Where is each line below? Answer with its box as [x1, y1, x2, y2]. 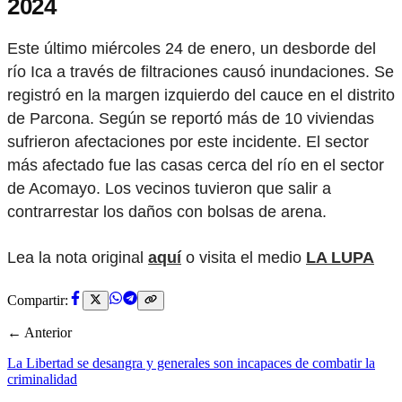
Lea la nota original [7, 248, 148, 267]
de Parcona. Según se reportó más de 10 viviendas [7, 109, 374, 127]
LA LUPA [306, 248, 374, 267]
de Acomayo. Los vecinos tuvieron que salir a [7, 179, 331, 197]
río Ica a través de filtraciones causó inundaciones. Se [7, 62, 394, 81]
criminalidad [7, 371, 77, 388]
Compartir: [7, 293, 68, 309]
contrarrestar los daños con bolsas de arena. [7, 202, 327, 221]
